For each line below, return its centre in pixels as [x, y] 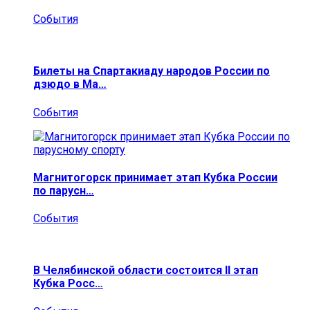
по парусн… [64, 190]
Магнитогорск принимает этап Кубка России [155, 177]
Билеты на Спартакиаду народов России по [152, 71]
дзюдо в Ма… [70, 84]
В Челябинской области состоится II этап [146, 271]
